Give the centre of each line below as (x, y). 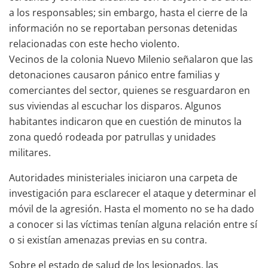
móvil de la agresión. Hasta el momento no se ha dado (132, 208)
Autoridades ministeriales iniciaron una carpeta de (123, 177)
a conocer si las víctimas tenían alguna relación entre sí (133, 224)
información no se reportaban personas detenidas (123, 28)
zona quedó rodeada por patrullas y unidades (112, 137)
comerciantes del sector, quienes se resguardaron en (130, 90)
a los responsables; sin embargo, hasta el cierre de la (128, 12)
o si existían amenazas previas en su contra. (108, 240)
